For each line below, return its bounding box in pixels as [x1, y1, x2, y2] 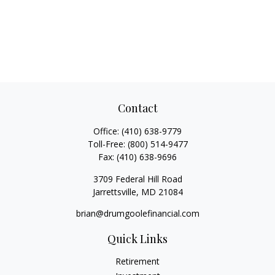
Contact [117, 101, 158, 115]
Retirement [115, 255, 160, 267]
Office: [93, 125, 122, 137]
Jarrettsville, [92, 186, 139, 198]
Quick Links [107, 231, 168, 246]
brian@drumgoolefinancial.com [76, 207, 199, 219]
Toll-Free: [87, 138, 128, 150]
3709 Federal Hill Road [93, 173, 182, 185]
